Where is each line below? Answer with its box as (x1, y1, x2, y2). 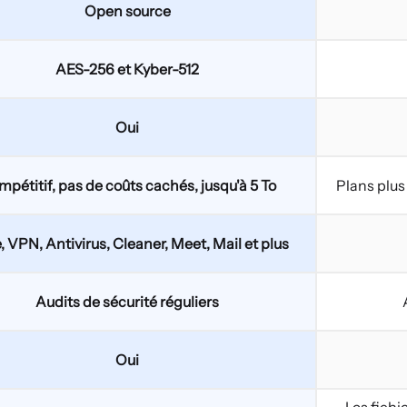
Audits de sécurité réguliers (35, 293, 219, 311)
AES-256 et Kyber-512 (55, 60, 199, 78)
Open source (84, 2, 171, 20)
